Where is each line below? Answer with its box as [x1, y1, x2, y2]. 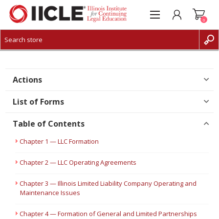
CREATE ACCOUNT [21, 46, 72, 55]
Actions [13, 74, 43, 85]
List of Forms [13, 96, 65, 107]
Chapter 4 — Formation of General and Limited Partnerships [20, 209, 197, 218]
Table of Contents [13, 118, 85, 129]
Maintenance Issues [20, 188, 81, 197]
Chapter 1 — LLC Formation [20, 137, 99, 146]
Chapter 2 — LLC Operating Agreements [20, 158, 137, 167]
